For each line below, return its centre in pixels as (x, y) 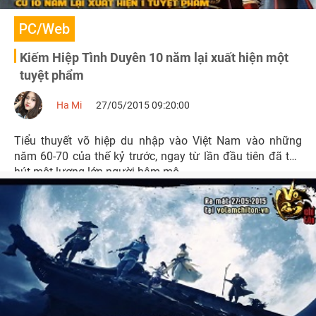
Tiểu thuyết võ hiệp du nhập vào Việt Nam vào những (158, 141)
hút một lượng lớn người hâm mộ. (98, 172)
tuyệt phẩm (52, 75)
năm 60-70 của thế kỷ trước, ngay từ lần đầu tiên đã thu (158, 156)
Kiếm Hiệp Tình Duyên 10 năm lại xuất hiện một (154, 57)
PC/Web (44, 29)
